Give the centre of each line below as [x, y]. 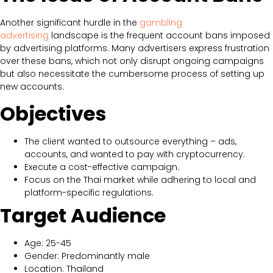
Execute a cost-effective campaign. [102, 167]
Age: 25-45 [48, 243]
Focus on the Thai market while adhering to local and [140, 179]
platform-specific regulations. [89, 192]
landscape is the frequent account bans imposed [159, 36]
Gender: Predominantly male [87, 256]
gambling [161, 23]
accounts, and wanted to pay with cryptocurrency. [135, 154]
